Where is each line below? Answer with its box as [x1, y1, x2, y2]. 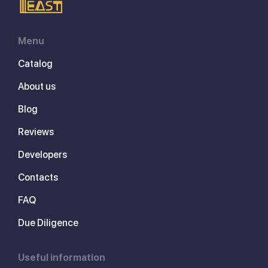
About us [18, 80, 56, 92]
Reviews [18, 126, 54, 138]
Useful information [18, 251, 105, 263]
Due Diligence [18, 217, 78, 229]
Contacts [18, 171, 58, 183]
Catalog [18, 57, 53, 69]
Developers [18, 148, 67, 160]
